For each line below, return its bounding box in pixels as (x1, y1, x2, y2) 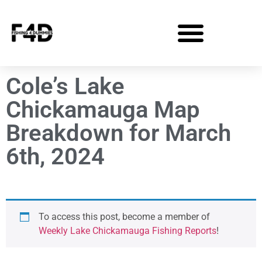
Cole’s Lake (6, 73, 125, 100)
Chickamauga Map (6, 96, 200, 123)
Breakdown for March (6, 119, 231, 147)
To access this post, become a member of (39, 211, 210, 222)
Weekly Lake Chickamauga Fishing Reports (39, 225, 216, 236)
